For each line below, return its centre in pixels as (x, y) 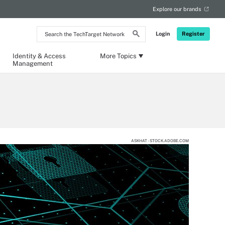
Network (52, 56)
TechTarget (56, 47)
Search (49, 30)
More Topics (118, 56)
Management (32, 64)
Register (193, 34)
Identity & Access (39, 56)
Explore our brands (177, 9)
